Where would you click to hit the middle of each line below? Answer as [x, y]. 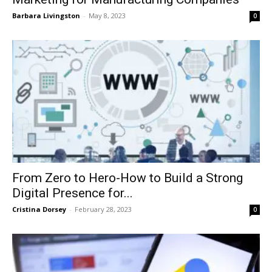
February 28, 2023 [103, 209]
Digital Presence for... [73, 193]
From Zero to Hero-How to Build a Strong [127, 178]
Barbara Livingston [46, 16]
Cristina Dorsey [39, 209]
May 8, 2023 [107, 16]
